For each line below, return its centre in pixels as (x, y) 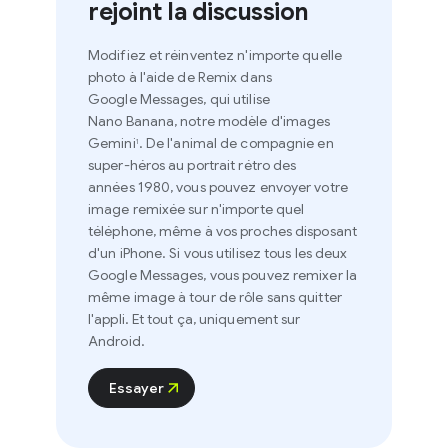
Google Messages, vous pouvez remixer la (200, 275)
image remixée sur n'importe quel (174, 209)
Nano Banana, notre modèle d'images (187, 121)
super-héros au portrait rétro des (170, 165)
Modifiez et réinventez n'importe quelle (193, 55)
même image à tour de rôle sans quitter (193, 297)
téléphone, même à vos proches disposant (200, 231)
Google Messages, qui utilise (157, 99)
